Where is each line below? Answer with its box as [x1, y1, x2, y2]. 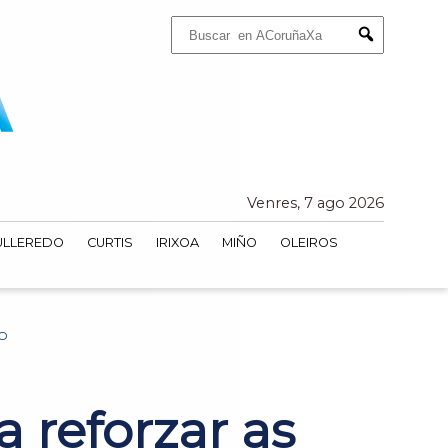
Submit [365, 44, 407, 60]
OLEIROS [279, 235, 338, 251]
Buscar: [170, 15, 209, 29]
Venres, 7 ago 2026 [247, 194, 384, 213]
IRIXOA [155, 235, 199, 251]
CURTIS [86, 235, 133, 251]
